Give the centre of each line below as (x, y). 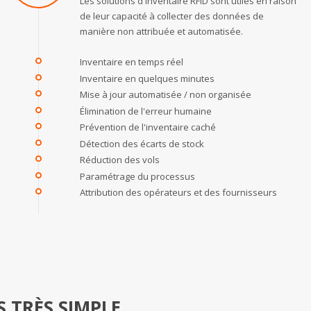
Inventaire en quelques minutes (147, 78)
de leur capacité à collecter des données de (172, 16)
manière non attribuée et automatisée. (161, 31)
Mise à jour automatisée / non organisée (166, 94)
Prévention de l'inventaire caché (148, 127)
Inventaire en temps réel (132, 61)
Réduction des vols (120, 159)
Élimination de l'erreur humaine (146, 111)
